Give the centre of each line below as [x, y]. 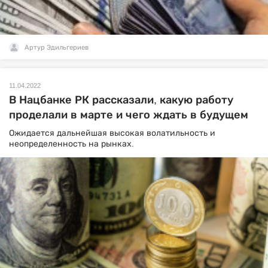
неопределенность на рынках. [73, 144]
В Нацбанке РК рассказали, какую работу [121, 100]
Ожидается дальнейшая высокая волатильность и [112, 133]
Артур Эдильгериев [57, 47]
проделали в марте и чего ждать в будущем [129, 115]
